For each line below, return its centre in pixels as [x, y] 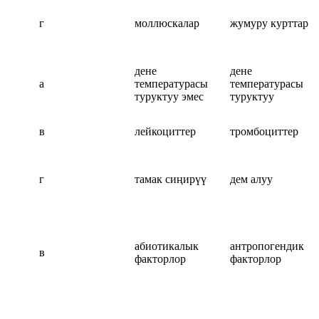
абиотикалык [167, 246]
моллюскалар [167, 23]
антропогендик [267, 246]
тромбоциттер [264, 131]
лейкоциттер [165, 131]
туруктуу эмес [169, 96]
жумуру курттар [269, 23]
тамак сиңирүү [171, 179]
